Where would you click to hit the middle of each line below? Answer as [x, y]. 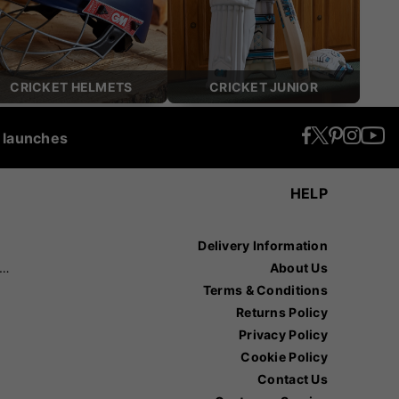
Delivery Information [263, 246]
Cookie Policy [284, 357]
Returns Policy [282, 313]
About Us [298, 268]
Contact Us [293, 379]
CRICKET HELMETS [71, 87]
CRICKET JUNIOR [263, 87]
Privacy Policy [283, 335]
